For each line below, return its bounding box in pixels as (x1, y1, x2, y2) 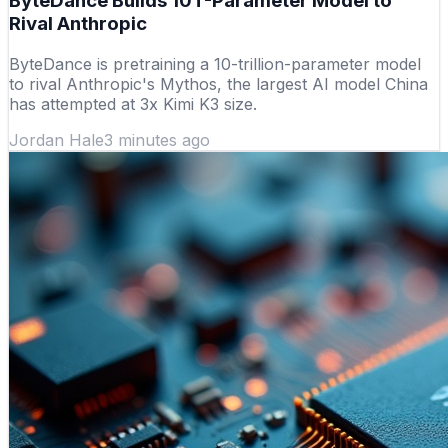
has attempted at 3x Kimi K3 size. (9, 94, 257, 115)
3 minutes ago (104, 130, 210, 151)
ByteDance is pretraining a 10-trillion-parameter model (9, 54, 421, 75)
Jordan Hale (9, 130, 104, 151)
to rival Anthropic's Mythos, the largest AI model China (9, 74, 428, 95)
